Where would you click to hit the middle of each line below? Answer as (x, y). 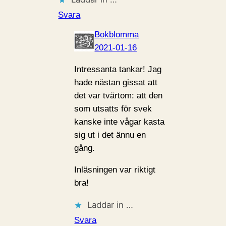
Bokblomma (117, 35)
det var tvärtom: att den (119, 96)
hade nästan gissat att (116, 83)
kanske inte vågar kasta (120, 122)
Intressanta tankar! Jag (118, 70)
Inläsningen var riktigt (115, 169)
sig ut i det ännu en (110, 135)
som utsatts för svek (113, 109)
